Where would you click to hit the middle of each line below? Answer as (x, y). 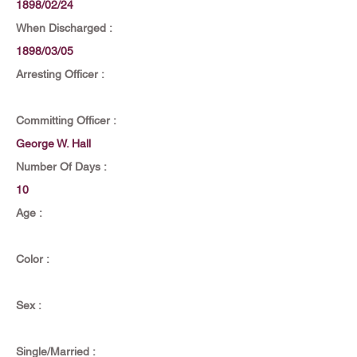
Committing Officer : (66, 120)
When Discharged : (64, 28)
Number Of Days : (61, 167)
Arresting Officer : (60, 74)
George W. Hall (53, 143)
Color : (33, 259)
